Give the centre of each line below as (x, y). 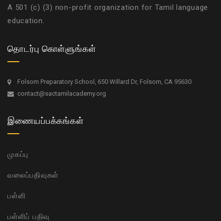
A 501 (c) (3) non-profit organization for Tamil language (108, 8)
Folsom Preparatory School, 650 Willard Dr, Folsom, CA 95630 (104, 82)
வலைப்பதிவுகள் (33, 175)
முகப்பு (18, 155)
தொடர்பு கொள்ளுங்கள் (52, 48)
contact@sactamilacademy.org (62, 94)
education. (26, 21)
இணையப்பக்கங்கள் (46, 120)
